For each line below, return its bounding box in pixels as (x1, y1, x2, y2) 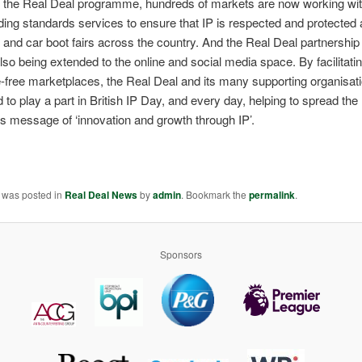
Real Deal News (65, 187, 138, 203)
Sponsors (160, 247, 202, 262)
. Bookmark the (181, 187, 250, 202)
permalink (249, 187, 296, 203)
